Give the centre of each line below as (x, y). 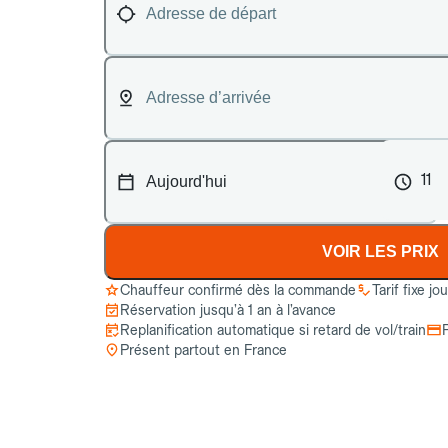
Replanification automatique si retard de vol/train (273, 330)
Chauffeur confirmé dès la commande (238, 290)
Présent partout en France (203, 350)
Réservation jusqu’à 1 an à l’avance (228, 310)
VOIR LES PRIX (381, 251)
